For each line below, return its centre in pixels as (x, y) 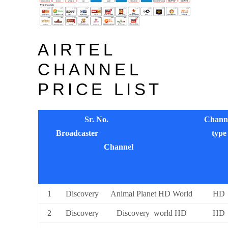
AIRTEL (77, 50)
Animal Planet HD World (151, 194)
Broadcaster (119, 133)
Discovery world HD (151, 213)
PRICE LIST (100, 90)
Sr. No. (119, 120)
